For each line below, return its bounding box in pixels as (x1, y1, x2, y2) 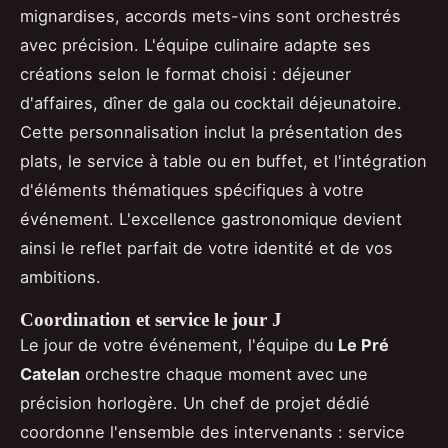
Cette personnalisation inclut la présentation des (20, 121, 403, 142)
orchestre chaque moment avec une (80, 363, 368, 384)
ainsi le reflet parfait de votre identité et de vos (20, 237, 393, 258)
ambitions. (20, 266, 101, 287)
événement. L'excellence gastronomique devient (20, 208, 402, 229)
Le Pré (338, 334, 389, 355)
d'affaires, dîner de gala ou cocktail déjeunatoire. (20, 92, 402, 113)
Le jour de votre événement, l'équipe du (20, 334, 338, 355)
